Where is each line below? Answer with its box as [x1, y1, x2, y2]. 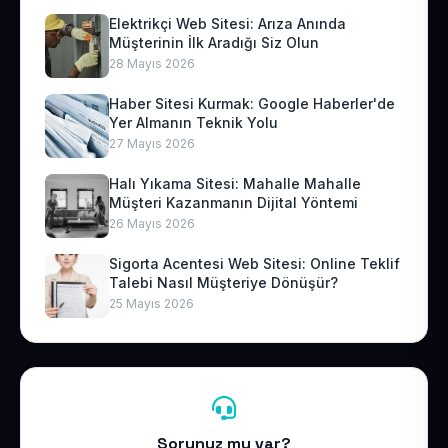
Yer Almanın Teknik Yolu [109, 114, 278, 131]
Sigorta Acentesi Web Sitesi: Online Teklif [109, 255, 400, 272]
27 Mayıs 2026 [109, 136, 195, 151]
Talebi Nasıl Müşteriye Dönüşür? [109, 274, 338, 291]
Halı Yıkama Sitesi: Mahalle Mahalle [109, 175, 361, 192]
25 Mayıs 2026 [109, 296, 194, 311]
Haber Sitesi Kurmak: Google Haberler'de [109, 95, 395, 112]
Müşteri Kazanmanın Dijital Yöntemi [109, 194, 358, 211]
